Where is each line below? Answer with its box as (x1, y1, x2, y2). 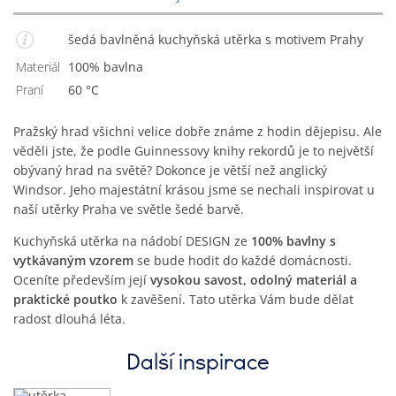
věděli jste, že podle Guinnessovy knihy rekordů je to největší (13, 141, 374, 159)
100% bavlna (75, 57, 143, 75)
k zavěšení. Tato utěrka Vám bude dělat (118, 290, 354, 308)
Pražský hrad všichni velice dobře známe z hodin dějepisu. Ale (13, 122, 382, 140)
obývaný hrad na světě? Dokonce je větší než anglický (13, 161, 327, 179)
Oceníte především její (13, 270, 150, 288)
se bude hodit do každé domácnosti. (133, 251, 352, 269)
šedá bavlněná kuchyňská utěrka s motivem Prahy (74, 30, 363, 48)
